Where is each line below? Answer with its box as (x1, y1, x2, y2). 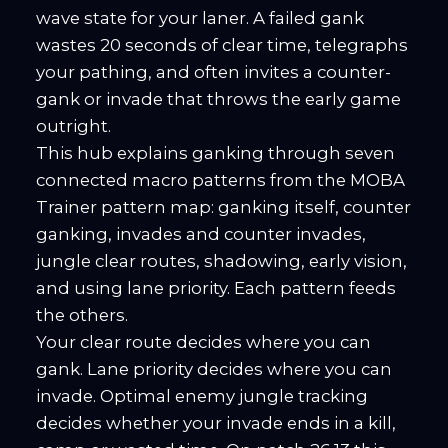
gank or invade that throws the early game (36, 89, 401, 110)
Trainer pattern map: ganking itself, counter (36, 197, 411, 218)
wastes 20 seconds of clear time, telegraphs (36, 35, 408, 56)
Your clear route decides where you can (36, 332, 371, 353)
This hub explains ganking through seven (36, 143, 395, 164)
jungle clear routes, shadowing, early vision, (36, 251, 407, 272)
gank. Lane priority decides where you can (36, 359, 392, 380)
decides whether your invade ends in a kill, (36, 413, 396, 434)
